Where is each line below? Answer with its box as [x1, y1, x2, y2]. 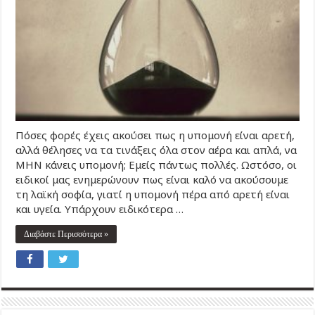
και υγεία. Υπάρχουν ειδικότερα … [15, 201, 184, 216]
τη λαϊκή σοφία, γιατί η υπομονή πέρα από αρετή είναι [15, 186, 290, 201]
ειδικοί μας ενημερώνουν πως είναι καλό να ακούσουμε [15, 172, 289, 186]
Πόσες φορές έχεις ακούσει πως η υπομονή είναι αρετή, [15, 127, 295, 142]
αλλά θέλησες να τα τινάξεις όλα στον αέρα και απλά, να [15, 142, 297, 157]
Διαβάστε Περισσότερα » [24, 229, 109, 239]
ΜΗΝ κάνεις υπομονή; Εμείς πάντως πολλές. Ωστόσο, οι [15, 157, 297, 172]
